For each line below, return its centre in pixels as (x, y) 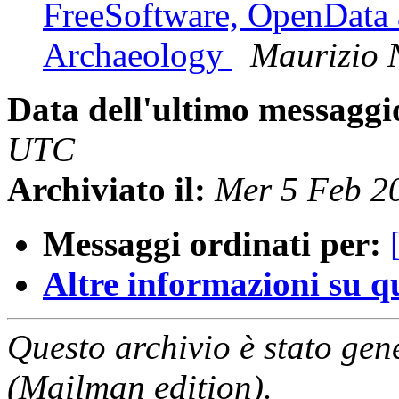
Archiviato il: (106, 190)
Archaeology (138, 55)
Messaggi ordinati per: (212, 244)
